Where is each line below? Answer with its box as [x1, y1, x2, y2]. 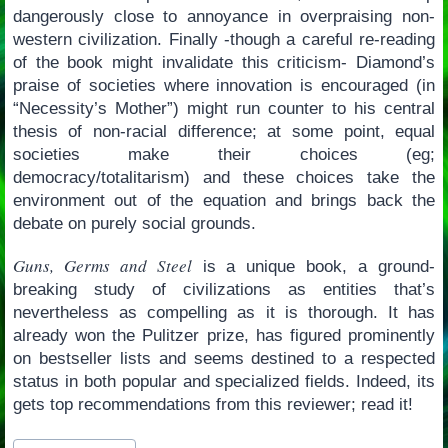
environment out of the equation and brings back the [12, 190, 436, 210]
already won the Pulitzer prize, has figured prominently [12, 325, 436, 345]
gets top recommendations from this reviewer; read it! [12, 394, 413, 414]
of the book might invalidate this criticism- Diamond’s [12, 52, 436, 72]
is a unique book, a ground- [191, 256, 436, 276]
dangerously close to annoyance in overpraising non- [12, 6, 436, 26]
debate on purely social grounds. [12, 213, 256, 233]
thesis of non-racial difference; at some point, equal [12, 121, 436, 141]
